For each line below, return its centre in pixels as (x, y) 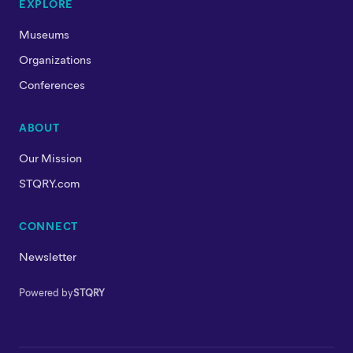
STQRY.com (49, 183)
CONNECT (48, 226)
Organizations (55, 59)
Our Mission (50, 158)
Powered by (46, 292)
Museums (44, 34)
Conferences (52, 85)
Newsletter (48, 256)
